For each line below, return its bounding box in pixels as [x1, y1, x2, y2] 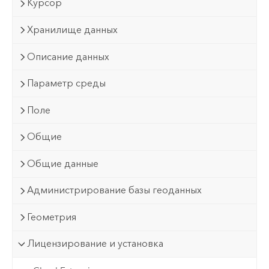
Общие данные [27, 157, 99, 169]
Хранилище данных [27, 23, 118, 35]
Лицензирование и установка [27, 238, 164, 250]
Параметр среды [27, 77, 106, 89]
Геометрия [27, 211, 77, 223]
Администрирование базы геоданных [27, 184, 202, 196]
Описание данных [27, 50, 110, 62]
